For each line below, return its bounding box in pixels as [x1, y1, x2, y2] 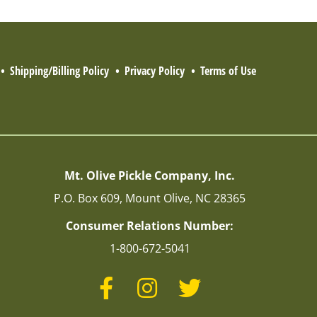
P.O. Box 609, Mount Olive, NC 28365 [54, 190, 246, 206]
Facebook [112, 273, 163, 289]
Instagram [156, 273, 211, 289]
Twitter [200, 273, 238, 289]
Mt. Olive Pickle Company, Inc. [64, 167, 236, 183]
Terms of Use [200, 62, 256, 79]
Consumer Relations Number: [66, 217, 234, 234]
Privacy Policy [124, 62, 185, 79]
